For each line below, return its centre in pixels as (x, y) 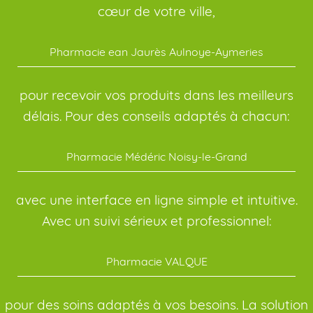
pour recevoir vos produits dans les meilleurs (156, 95)
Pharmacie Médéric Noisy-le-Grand (156, 156)
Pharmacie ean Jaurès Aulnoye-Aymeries (156, 52)
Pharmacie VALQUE (156, 261)
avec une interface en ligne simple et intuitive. (156, 200)
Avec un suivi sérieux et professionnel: (156, 221)
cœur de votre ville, (156, 11)
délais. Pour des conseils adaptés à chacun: (156, 116)
